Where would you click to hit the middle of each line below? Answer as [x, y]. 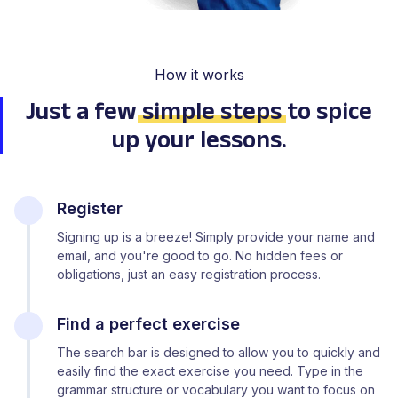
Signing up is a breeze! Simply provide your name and [216, 236]
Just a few [84, 110]
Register [90, 208]
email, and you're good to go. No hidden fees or [200, 255]
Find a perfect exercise [148, 323]
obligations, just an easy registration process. [189, 274]
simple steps [212, 110]
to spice [330, 110]
